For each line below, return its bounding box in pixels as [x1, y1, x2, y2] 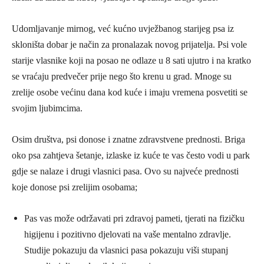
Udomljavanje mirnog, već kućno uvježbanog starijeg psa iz [12, 24, 234, 34]
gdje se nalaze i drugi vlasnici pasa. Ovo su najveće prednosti [12, 166, 239, 176]
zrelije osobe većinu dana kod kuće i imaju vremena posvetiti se [12, 87, 247, 97]
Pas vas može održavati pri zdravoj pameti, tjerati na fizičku [24, 213, 245, 223]
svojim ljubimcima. [12, 103, 82, 113]
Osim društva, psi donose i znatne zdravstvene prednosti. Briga [12, 134, 245, 144]
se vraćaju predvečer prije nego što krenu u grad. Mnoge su [12, 71, 232, 81]
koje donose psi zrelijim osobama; [12, 182, 137, 192]
